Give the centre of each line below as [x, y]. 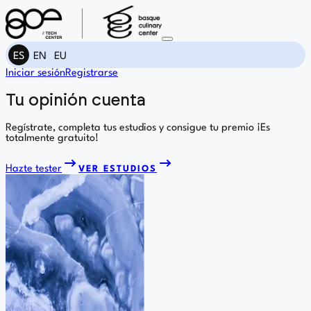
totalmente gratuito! [52, 138]
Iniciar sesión [35, 73]
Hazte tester [34, 169]
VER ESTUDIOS [118, 169]
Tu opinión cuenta [76, 100]
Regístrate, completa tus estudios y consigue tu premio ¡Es [138, 128]
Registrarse [92, 73]
